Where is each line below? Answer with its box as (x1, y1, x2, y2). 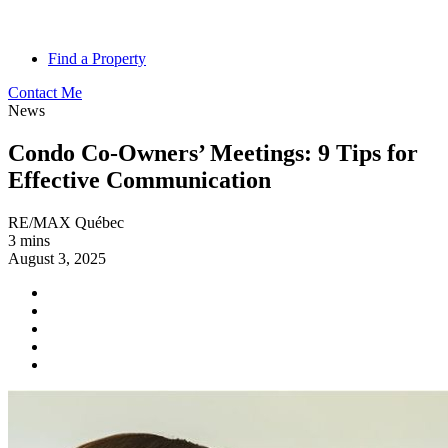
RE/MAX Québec (8, 213, 124, 231)
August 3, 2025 (8, 249, 106, 267)
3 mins (8, 231, 50, 249)
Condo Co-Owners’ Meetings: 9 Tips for (8, 139, 418, 166)
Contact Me (8, 84, 82, 101)
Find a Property (48, 50, 146, 67)
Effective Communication (8, 166, 271, 193)
